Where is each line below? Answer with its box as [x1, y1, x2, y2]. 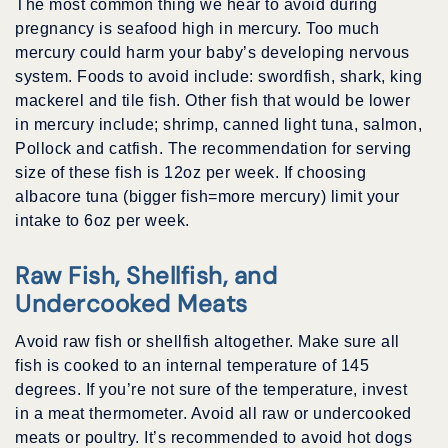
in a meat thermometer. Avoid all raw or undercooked [15, 405, 412, 423]
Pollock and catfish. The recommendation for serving [15, 140, 412, 158]
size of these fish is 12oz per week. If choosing [15, 164, 366, 182]
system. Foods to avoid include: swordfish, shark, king [15, 68, 422, 86]
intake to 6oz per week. [15, 212, 190, 230]
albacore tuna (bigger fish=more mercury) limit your [15, 188, 400, 206]
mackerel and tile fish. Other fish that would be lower [15, 92, 410, 110]
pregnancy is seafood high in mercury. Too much [15, 20, 379, 38]
